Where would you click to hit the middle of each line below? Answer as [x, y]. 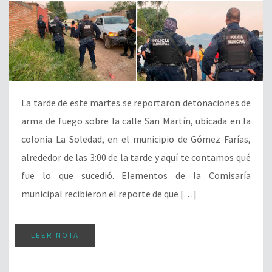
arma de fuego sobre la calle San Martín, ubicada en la [136, 121]
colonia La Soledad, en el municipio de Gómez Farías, [136, 139]
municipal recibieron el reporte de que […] [109, 194]
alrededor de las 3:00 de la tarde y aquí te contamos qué [136, 158]
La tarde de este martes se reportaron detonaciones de [136, 103]
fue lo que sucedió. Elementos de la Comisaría [136, 176]
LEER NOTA [55, 236]
